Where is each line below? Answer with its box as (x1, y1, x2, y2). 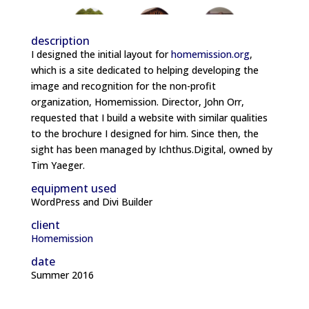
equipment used (30, 181, 117, 197)
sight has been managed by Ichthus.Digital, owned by (30, 143, 272, 157)
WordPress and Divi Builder (30, 195, 152, 209)
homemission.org (170, 48, 250, 61)
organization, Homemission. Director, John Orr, (30, 95, 244, 109)
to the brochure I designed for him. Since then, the (30, 127, 259, 141)
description (30, 33, 90, 49)
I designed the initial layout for (30, 48, 171, 61)
